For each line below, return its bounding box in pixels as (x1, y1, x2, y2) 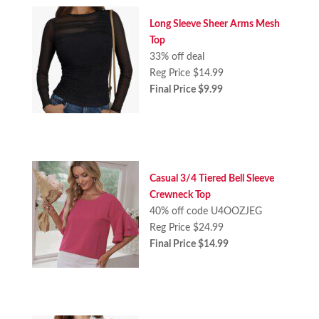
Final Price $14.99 (149, 239, 229, 249)
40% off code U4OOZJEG (149, 206, 262, 216)
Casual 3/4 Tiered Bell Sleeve (149, 174, 274, 184)
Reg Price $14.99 (149, 68, 224, 78)
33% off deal (149, 52, 204, 62)
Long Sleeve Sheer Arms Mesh (149, 19, 280, 29)
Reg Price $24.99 (149, 223, 224, 233)
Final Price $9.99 (149, 85, 223, 95)
